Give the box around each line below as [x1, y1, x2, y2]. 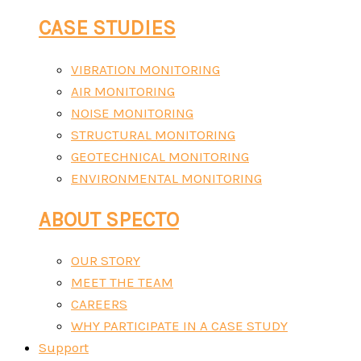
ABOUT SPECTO [39, 207, 179, 231]
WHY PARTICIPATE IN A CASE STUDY [71, 317, 288, 334]
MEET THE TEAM [71, 273, 173, 290]
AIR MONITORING [71, 82, 175, 99]
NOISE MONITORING [71, 104, 193, 121]
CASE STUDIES [39, 16, 176, 40]
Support [39, 338, 89, 355]
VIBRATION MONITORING [71, 60, 220, 77]
